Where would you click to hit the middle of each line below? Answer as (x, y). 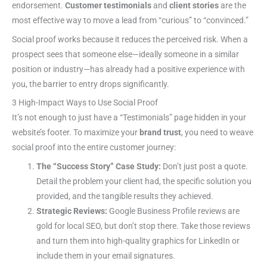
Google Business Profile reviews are (174, 211)
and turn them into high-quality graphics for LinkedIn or (138, 241)
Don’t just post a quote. (205, 167)
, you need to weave (217, 133)
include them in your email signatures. (106, 256)
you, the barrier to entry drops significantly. (91, 84)
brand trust (160, 133)
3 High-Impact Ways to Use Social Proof (85, 103)
